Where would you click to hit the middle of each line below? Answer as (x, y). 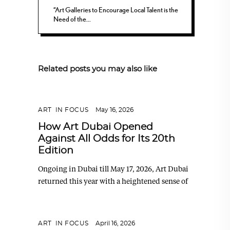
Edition (56, 151)
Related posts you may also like (98, 69)
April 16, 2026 (115, 223)
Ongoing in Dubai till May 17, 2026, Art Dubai (113, 169)
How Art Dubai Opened (95, 127)
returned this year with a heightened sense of (113, 181)
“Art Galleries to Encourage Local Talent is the (116, 9)
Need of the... (72, 19)
